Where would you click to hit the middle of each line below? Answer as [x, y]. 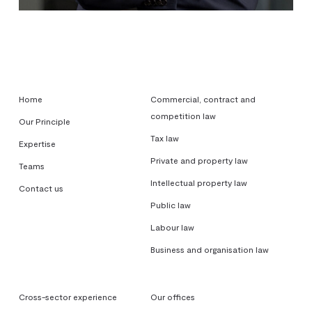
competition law [184, 116]
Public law [171, 205]
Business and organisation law [210, 249]
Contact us [41, 188]
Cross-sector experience [68, 297]
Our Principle [44, 121]
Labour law [173, 227]
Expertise [37, 143]
